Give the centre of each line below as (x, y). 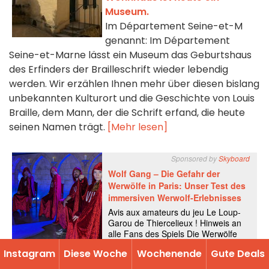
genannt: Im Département (168, 41)
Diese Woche (95, 254)
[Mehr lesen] (138, 127)
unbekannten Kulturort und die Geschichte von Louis (132, 98)
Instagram (29, 254)
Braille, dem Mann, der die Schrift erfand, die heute (127, 113)
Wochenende (169, 254)
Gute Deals (238, 254)
